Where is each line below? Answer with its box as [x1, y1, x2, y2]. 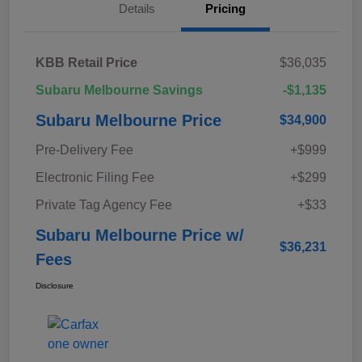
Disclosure [36, 281, 74, 291]
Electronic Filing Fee [36, 170, 154, 185]
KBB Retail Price [36, 56, 137, 70]
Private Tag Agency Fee [36, 198, 172, 213]
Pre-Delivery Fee [36, 143, 133, 158]
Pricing [205, 2, 246, 16]
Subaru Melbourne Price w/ [36, 226, 244, 245]
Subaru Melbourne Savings [36, 83, 203, 98]
